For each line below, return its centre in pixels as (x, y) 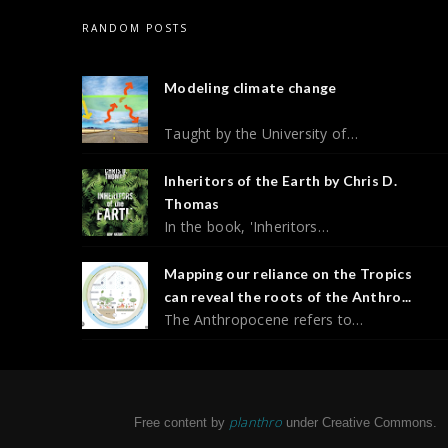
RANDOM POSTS (135, 27)
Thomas (192, 203)
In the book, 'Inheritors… (246, 226)
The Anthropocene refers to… (264, 319)
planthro (255, 421)
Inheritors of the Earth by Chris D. (280, 180)
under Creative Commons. (359, 422)
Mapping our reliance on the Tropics (288, 273)
